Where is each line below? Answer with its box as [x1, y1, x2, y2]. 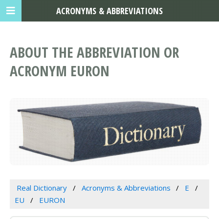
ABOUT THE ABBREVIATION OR [10, 43, 179, 62]
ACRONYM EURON [10, 61, 109, 81]
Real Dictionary [16, 183, 67, 193]
